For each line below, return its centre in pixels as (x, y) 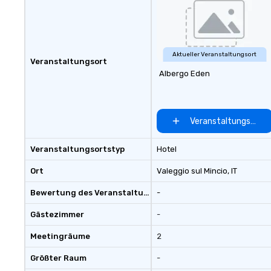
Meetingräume (60, 237)
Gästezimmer (57, 215)
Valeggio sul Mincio (192, 171)
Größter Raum (58, 258)
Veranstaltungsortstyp (77, 149)
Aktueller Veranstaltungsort (215, 55)
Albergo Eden (184, 74)
